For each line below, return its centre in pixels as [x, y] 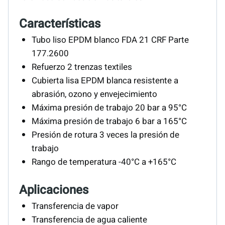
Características [60, 24]
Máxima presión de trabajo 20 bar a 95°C [109, 107]
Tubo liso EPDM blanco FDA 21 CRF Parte [110, 40]
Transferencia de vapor [75, 206]
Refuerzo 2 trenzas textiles [82, 67]
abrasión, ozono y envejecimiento [95, 94]
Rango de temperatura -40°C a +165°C [104, 162]
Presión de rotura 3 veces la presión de [106, 135]
